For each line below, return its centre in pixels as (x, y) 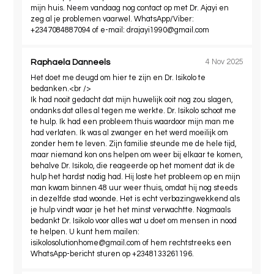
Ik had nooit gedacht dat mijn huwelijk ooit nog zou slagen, (132, 100)
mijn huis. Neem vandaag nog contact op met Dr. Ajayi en (130, 8)
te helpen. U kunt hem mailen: (85, 232)
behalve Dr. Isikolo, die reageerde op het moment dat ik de (133, 166)
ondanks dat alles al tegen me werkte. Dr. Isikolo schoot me (134, 111)
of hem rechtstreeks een (186, 243)
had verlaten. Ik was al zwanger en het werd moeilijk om (130, 133)
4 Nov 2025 (224, 62)
